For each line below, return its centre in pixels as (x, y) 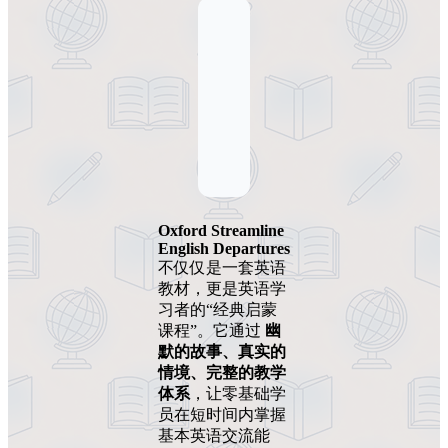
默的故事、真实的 (222, 351)
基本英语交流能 (214, 435)
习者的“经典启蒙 (217, 309)
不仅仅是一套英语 (222, 267)
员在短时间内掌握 (222, 414)
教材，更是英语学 (222, 288)
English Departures (224, 248)
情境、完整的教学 (222, 372)
